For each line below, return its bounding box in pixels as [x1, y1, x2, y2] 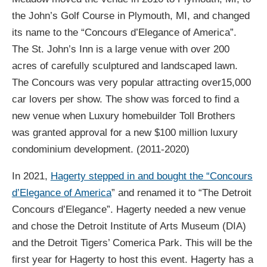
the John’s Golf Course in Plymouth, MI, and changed [11, 10, 250, 21]
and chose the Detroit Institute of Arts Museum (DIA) [11, 220, 246, 232]
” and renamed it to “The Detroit [111, 187, 252, 198]
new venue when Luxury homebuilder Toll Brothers [11, 110, 235, 122]
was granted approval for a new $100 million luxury [11, 126, 238, 138]
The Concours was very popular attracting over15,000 [11, 76, 251, 88]
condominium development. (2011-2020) [11, 143, 190, 155]
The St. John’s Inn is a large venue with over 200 [11, 43, 229, 55]
